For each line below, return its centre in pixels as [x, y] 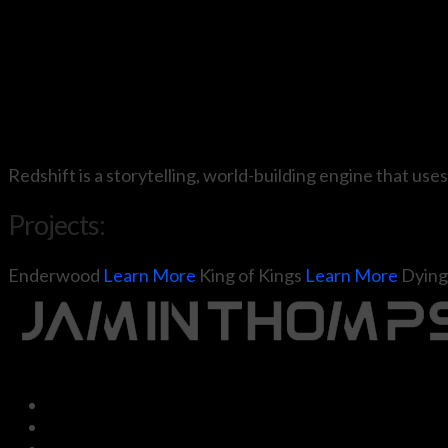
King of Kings [252, 274]
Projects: [57, 225]
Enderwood [55, 274]
